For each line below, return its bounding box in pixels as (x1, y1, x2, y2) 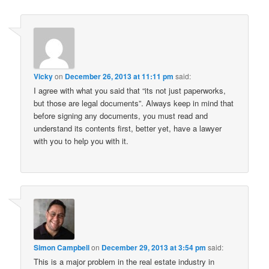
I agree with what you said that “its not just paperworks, (34, 84, 226, 96)
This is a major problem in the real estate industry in (34, 256, 215, 268)
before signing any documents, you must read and (34, 109, 208, 121)
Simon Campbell (34, 242, 90, 253)
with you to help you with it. (34, 134, 129, 147)
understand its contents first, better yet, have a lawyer (34, 122, 222, 134)
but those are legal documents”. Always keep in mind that (34, 97, 234, 109)
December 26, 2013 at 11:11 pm (65, 70, 174, 82)
